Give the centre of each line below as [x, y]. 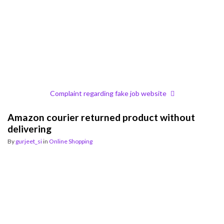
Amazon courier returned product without [101, 117]
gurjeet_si [29, 141]
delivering [29, 129]
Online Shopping [71, 141]
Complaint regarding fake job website [108, 93]
